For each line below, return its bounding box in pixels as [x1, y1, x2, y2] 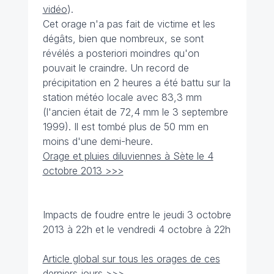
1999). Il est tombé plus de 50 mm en [42, 120, 209, 133]
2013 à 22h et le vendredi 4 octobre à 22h [42, 223, 231, 235]
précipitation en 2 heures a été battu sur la [42, 76, 231, 89]
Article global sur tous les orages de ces [42, 253, 220, 265]
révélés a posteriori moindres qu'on [42, 47, 199, 59]
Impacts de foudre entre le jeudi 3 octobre [42, 209, 231, 221]
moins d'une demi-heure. [42, 135, 153, 147]
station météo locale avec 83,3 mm [42, 91, 202, 103]
